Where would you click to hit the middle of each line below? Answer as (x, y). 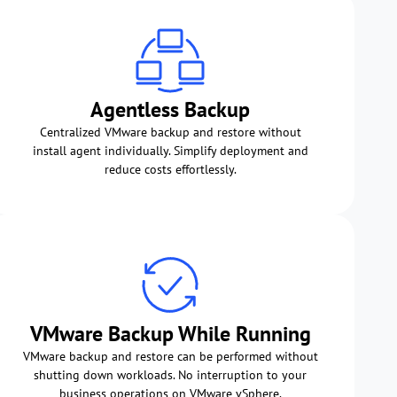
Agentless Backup (170, 109)
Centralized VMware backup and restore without (170, 132)
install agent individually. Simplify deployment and (170, 150)
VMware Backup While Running (170, 333)
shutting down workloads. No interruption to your (170, 374)
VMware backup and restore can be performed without (170, 356)
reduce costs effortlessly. (170, 169)
